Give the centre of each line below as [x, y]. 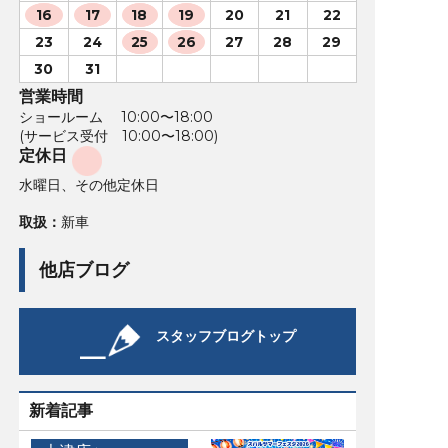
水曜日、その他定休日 [88, 185]
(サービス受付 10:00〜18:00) [118, 136]
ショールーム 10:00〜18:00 [115, 117]
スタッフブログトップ [225, 336]
